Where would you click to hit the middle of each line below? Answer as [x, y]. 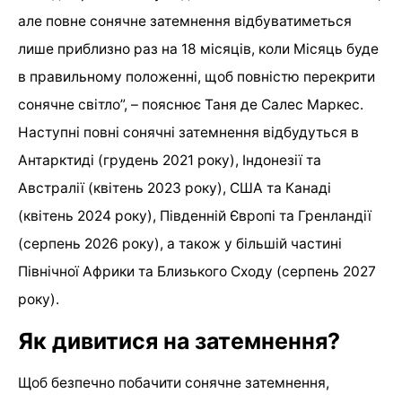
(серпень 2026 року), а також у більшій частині [180, 244]
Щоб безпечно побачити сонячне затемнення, [174, 383]
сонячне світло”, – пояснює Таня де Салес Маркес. [191, 105]
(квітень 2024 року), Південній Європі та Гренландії [195, 216]
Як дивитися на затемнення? [179, 341]
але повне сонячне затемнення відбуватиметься [185, 22]
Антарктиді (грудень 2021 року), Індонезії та [170, 161]
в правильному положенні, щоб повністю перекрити [197, 77]
